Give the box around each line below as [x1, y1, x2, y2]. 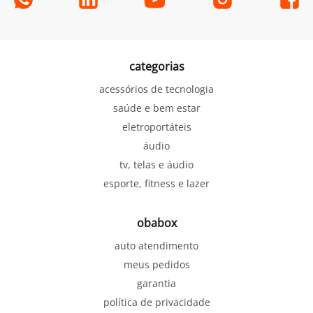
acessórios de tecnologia [99, 82, 214, 96]
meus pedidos [123, 257, 190, 271]
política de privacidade [103, 295, 210, 309]
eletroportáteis [122, 119, 191, 133]
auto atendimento [115, 238, 198, 252]
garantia [137, 276, 176, 290]
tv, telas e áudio [119, 157, 194, 171]
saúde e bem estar [112, 101, 201, 115]
